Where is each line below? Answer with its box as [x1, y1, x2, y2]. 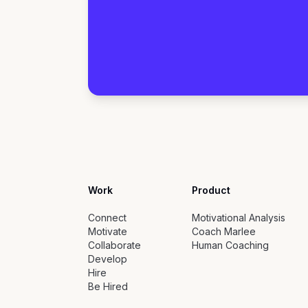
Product [192, 184, 231, 197]
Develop [88, 253, 127, 265]
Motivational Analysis [192, 212, 286, 224]
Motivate [88, 225, 127, 238]
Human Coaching [192, 239, 269, 252]
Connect [88, 212, 126, 224]
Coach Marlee [192, 225, 256, 238]
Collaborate [88, 239, 141, 252]
